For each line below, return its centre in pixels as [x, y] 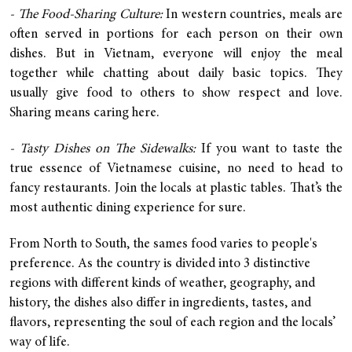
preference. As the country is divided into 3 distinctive [160, 264]
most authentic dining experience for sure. [129, 208]
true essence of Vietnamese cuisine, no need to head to [176, 169]
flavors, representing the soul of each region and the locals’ [172, 323]
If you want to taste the [272, 149]
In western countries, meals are [252, 15]
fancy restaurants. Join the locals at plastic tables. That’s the [176, 189]
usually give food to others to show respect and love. [176, 93]
